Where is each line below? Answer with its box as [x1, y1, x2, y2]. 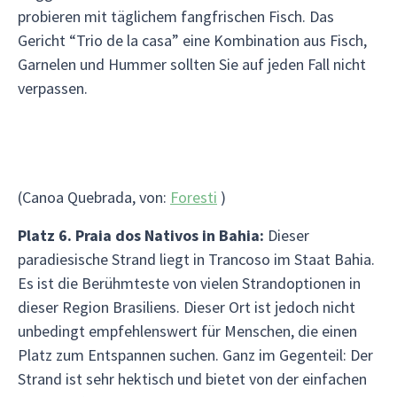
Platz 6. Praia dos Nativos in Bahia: [18, 225, 264, 245]
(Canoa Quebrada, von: [18, 187, 170, 207]
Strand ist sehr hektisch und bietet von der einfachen [18, 369, 367, 389]
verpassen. [18, 78, 88, 98]
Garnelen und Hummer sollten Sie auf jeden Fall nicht [18, 54, 366, 74]
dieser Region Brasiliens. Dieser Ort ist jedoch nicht [18, 297, 355, 317]
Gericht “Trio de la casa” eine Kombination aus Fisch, [18, 30, 367, 51]
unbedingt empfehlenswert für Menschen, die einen [18, 321, 357, 341]
